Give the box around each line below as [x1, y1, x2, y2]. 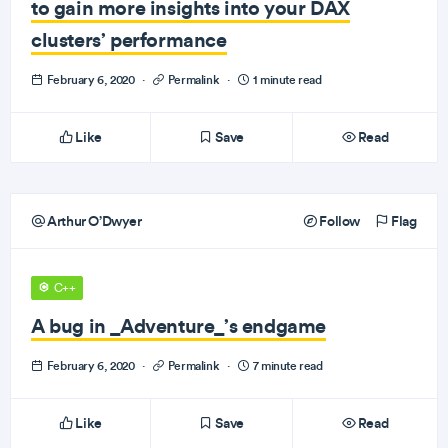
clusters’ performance [31, 27, 227, 52]
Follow [316, 212, 360, 230]
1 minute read [250, 72, 322, 87]
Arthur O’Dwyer [44, 212, 142, 230]
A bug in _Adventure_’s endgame [31, 313, 326, 338]
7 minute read [250, 358, 323, 373]
